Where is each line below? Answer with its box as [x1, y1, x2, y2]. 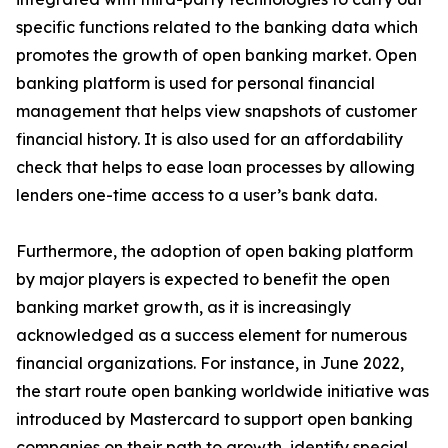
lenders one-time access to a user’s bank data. [16, 185, 377, 206]
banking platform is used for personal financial [16, 73, 375, 94]
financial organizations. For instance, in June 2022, [16, 353, 404, 374]
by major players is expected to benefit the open [16, 269, 390, 290]
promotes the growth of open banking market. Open [16, 45, 417, 66]
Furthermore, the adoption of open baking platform [16, 241, 413, 262]
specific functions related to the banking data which [16, 17, 418, 38]
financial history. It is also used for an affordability [16, 129, 403, 150]
